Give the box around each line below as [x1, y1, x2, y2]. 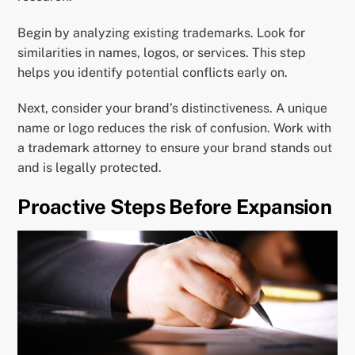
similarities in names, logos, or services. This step [17, 44, 307, 60]
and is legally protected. [17, 160, 162, 176]
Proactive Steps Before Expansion [17, 195, 331, 219]
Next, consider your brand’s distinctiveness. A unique [17, 101, 328, 116]
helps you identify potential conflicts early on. [17, 64, 288, 80]
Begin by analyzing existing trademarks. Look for [17, 25, 306, 40]
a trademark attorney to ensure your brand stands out [17, 140, 333, 156]
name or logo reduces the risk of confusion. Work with [17, 120, 332, 136]
